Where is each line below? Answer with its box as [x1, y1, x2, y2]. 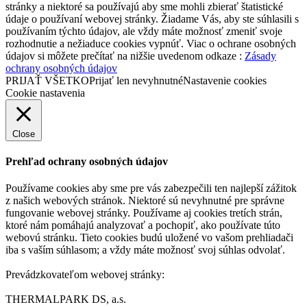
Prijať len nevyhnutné [89, 74, 183, 86]
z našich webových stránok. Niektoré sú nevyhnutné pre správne [5, 195, 284, 207]
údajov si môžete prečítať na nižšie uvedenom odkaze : [5, 49, 245, 62]
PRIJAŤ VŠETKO [5, 74, 89, 86]
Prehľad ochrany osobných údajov [5, 155, 168, 167]
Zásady [245, 49, 276, 62]
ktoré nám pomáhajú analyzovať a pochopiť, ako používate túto [5, 219, 280, 232]
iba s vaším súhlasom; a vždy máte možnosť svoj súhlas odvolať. [5, 244, 285, 256]
